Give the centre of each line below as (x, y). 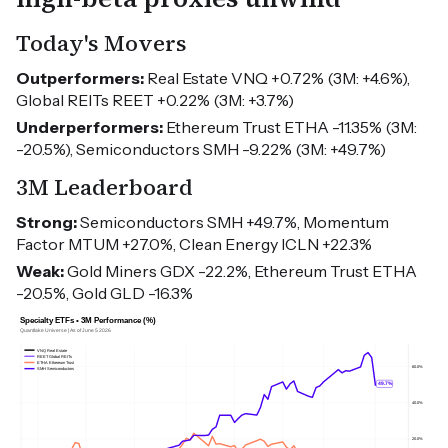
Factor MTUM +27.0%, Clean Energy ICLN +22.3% (194, 244)
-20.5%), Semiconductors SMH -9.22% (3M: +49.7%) (201, 149)
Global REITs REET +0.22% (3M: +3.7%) (155, 100)
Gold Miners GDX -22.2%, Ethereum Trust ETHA (240, 271)
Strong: (46, 222)
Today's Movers (101, 44)
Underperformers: (89, 127)
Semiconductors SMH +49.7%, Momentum (233, 222)
